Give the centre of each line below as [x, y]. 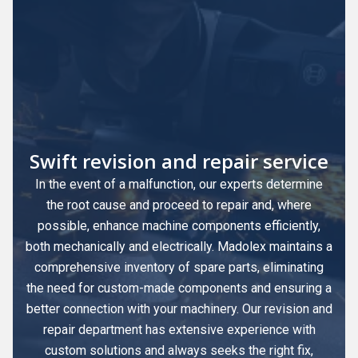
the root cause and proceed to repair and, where [179, 205]
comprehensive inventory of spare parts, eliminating [179, 267]
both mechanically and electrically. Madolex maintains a [179, 246]
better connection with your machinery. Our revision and [179, 308]
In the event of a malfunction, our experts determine [179, 184]
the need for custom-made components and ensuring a [179, 288]
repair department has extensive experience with [179, 329]
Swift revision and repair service [179, 161]
